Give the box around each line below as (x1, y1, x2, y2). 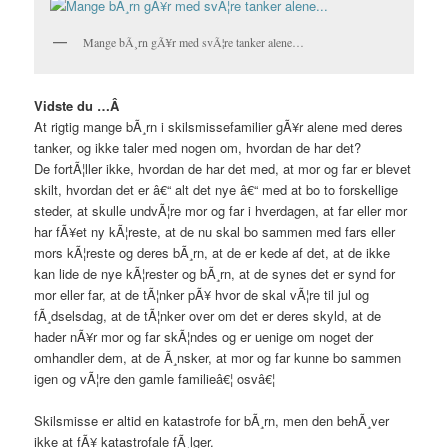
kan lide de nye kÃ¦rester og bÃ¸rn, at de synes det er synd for (34, 263, 396, 283)
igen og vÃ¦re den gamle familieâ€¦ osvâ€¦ (34, 368, 276, 388)
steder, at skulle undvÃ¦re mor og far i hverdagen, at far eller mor (34, 200, 408, 220)
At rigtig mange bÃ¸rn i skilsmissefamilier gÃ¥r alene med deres (34, 116, 404, 136)
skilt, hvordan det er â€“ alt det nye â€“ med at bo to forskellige (34, 179, 399, 199)
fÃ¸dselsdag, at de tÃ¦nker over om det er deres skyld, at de (34, 305, 382, 325)
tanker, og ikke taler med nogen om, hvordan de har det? (34, 137, 362, 157)
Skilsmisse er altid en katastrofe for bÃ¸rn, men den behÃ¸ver (34, 410, 390, 430)
